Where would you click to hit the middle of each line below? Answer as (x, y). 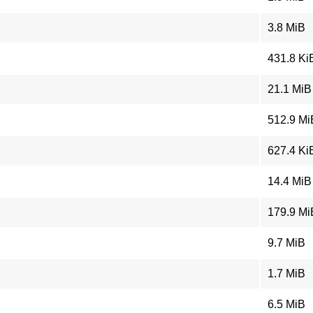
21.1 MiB (290, 89)
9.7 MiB (286, 243)
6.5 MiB (286, 304)
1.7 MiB (286, 274)
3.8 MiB (286, 28)
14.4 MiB (290, 181)
